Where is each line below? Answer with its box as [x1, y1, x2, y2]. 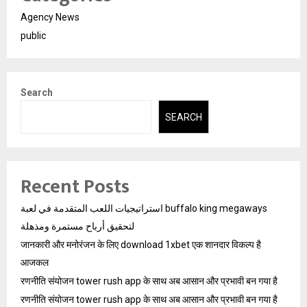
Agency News [21, 12, 79, 23]
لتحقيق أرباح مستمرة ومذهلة [21, 220, 134, 232]
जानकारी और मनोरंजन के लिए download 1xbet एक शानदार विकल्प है [21, 238, 261, 250]
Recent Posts [21, 170, 130, 203]
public [21, 30, 46, 42]
